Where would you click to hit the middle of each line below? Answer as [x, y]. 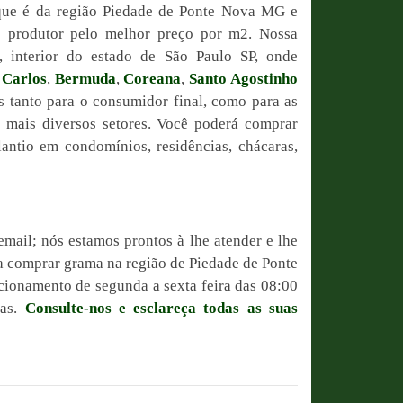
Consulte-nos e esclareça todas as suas [161, 308]
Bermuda [85, 79]
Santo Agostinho [244, 79]
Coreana [152, 79]
